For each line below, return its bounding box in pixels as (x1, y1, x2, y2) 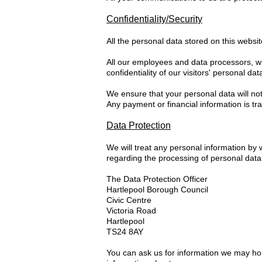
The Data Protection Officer (106, 174, 208, 184)
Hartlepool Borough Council (106, 185, 208, 194)
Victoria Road (106, 206, 156, 215)
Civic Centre (106, 195, 151, 205)
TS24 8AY (106, 227, 143, 236)
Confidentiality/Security (106, 14, 202, 24)
